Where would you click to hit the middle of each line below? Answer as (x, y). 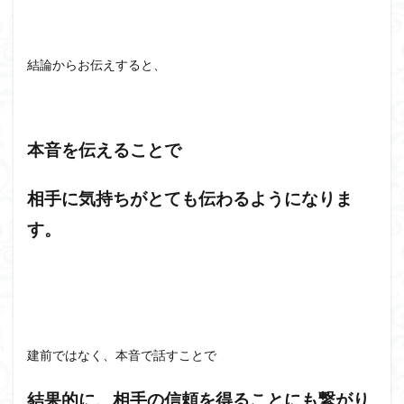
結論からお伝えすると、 (96, 64)
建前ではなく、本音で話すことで (122, 355)
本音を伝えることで (104, 150)
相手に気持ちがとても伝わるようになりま (190, 198)
